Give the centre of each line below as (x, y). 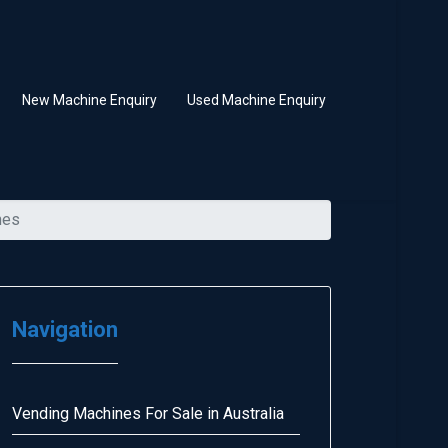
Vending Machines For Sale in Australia (148, 413)
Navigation (65, 329)
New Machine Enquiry (89, 100)
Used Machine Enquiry (256, 100)
